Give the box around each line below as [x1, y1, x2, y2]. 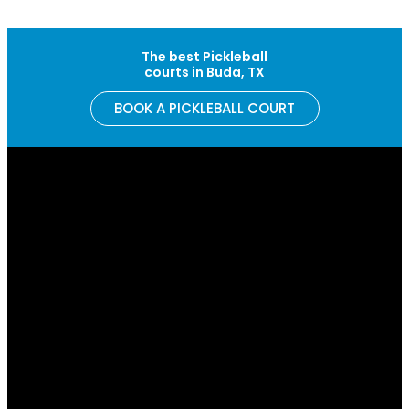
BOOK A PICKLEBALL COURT [114, 99, 295, 118]
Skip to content [7, 9, 104, 26]
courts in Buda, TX [144, 63, 265, 81]
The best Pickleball [142, 47, 267, 66]
